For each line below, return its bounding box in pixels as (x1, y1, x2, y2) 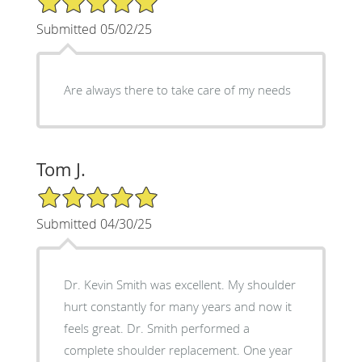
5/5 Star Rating (36, 183, 116, 200)
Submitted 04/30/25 (36, 214, 152, 233)
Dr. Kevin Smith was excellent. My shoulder (63, 276, 228, 293)
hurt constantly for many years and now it (63, 297, 292, 314)
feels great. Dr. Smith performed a (63, 319, 127, 336)
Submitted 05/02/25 (36, 19, 152, 38)
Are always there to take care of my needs (63, 81, 291, 98)
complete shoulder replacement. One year (63, 341, 243, 358)
